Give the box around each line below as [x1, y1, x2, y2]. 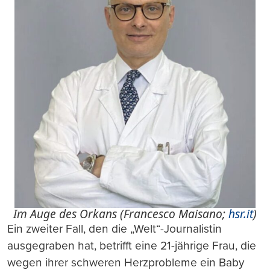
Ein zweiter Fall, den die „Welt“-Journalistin [7, 221, 222, 236]
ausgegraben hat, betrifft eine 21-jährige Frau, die [7, 238, 256, 253]
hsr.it [228, 205, 253, 222]
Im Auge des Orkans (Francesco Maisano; [13, 205, 228, 222]
